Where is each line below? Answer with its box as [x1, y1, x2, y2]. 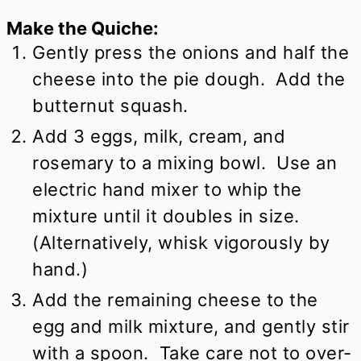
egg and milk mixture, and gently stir [32, 315, 350, 337]
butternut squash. [32, 94, 189, 116]
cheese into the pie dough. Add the [32, 68, 346, 89]
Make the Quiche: [6, 17, 160, 39]
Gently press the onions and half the [32, 41, 350, 63]
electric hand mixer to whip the [32, 178, 302, 200]
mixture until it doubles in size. [32, 205, 305, 226]
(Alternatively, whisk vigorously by [32, 231, 330, 253]
